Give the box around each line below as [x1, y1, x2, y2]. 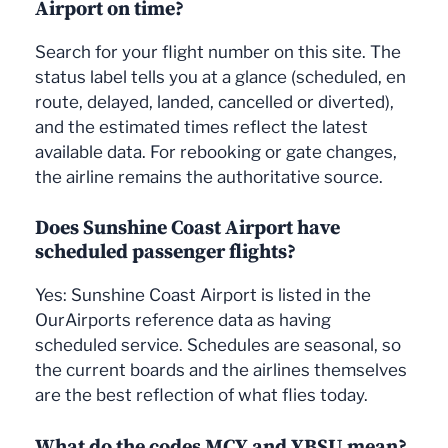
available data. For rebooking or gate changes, [35, 141, 397, 162]
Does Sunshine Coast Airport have [35, 213, 340, 242]
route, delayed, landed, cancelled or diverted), [35, 91, 394, 112]
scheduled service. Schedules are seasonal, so [35, 335, 401, 356]
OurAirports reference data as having [35, 310, 331, 331]
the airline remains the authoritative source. [35, 166, 383, 187]
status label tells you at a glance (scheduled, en [35, 66, 406, 87]
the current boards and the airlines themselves [35, 360, 407, 381]
